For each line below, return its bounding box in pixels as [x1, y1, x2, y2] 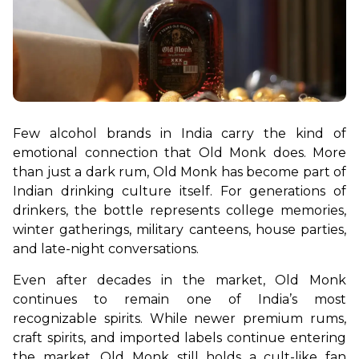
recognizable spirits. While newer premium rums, [13, 311, 346, 326]
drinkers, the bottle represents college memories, [13, 203, 346, 218]
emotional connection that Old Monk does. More [13, 145, 346, 160]
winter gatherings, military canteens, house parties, [13, 222, 346, 237]
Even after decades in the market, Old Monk [13, 272, 346, 288]
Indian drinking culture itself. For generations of [13, 184, 346, 199]
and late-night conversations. [13, 241, 199, 256]
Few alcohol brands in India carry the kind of [13, 126, 346, 141]
